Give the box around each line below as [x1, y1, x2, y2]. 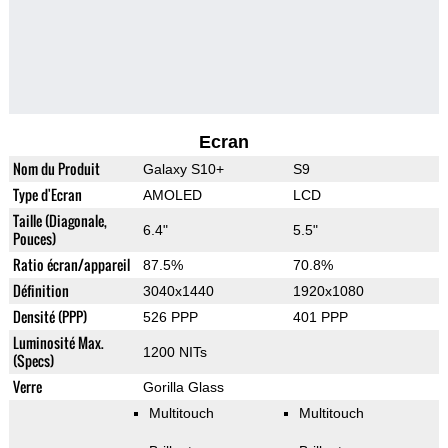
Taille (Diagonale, [12, 210, 107, 232]
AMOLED [142, 187, 202, 204]
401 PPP [292, 309, 348, 326]
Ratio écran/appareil [12, 254, 130, 276]
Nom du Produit [12, 158, 100, 180]
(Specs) [12, 350, 54, 372]
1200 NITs [142, 344, 207, 361]
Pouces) [12, 228, 56, 250]
